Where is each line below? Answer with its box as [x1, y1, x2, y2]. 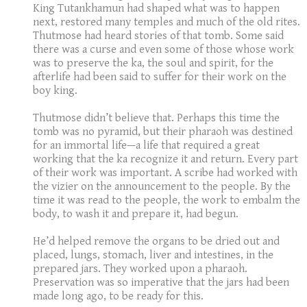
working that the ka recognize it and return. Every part [33, 152, 298, 167]
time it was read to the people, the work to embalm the [33, 193, 300, 208]
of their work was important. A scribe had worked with [33, 166, 297, 180]
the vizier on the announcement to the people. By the [33, 180, 291, 194]
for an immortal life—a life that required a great [33, 138, 260, 153]
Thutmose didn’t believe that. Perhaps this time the [33, 111, 280, 125]
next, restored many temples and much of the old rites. [33, 15, 300, 29]
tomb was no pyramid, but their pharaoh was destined [33, 125, 293, 139]
